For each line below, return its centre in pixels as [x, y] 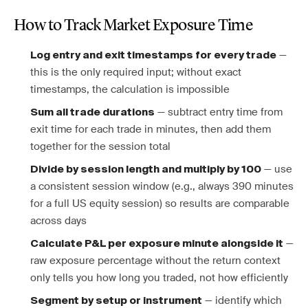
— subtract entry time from [219, 112]
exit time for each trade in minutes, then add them [151, 129]
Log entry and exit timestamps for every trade [153, 55]
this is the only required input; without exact [136, 72]
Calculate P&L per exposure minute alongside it [157, 244]
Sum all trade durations [92, 112]
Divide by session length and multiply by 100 [146, 169]
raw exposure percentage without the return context [155, 261]
